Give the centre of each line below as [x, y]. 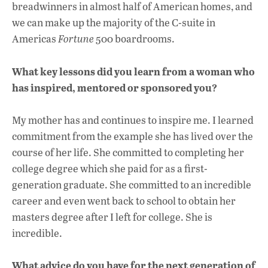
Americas [35, 39]
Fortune [76, 39]
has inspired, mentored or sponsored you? [115, 87]
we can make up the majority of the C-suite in [114, 23]
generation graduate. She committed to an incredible [132, 184]
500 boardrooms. [134, 39]
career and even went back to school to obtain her [124, 200]
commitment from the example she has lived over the [133, 136]
